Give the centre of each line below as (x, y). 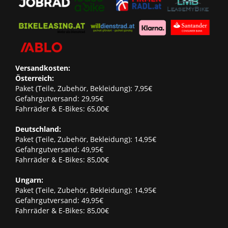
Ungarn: (29, 180)
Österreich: (35, 78)
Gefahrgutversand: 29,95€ (59, 98)
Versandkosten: (43, 68)
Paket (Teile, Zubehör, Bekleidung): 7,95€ (84, 88)
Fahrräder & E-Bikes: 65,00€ (62, 108)
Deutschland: (38, 129)
